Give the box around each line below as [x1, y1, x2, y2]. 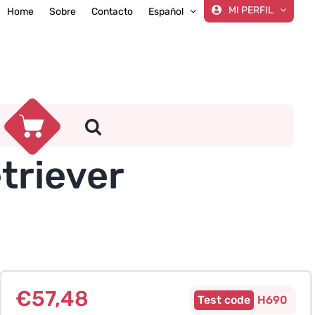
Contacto [91, 5, 133, 18]
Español [148, 5, 184, 18]
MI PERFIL [229, 4, 274, 16]
